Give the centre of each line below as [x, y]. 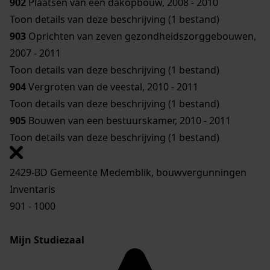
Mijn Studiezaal [47, 240]
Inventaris [33, 190]
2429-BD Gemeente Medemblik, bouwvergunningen [128, 173]
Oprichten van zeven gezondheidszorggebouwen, [141, 36]
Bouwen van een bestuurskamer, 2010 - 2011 [130, 121]
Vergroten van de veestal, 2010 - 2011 [112, 87]
